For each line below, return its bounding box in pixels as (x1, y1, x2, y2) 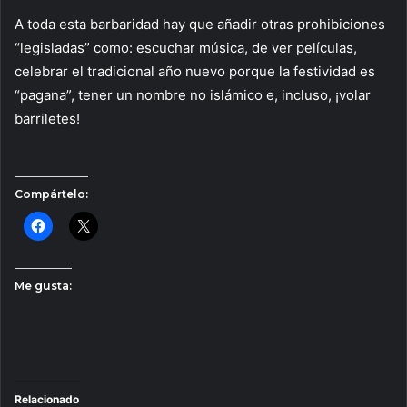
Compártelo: (15, 187, 88, 202)
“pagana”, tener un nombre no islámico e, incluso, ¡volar (15, 86, 371, 104)
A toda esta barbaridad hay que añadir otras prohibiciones (15, 15, 385, 34)
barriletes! (15, 110, 80, 128)
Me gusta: (15, 279, 72, 293)
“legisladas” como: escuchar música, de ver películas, (15, 39, 357, 57)
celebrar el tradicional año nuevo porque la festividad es (15, 63, 375, 81)
